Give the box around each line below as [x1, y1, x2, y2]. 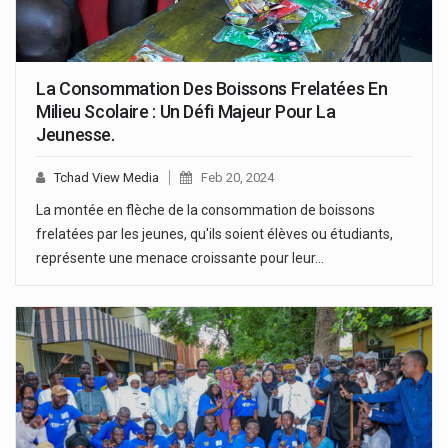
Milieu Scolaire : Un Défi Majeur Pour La [36, 101, 336, 123]
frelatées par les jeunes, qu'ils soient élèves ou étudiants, [36, 226, 393, 243]
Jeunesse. [36, 124, 115, 146]
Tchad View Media [54, 170, 159, 186]
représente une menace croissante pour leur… [36, 250, 324, 267]
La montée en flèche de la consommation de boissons [36, 202, 375, 219]
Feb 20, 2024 [201, 170, 274, 186]
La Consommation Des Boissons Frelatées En [36, 78, 388, 100]
